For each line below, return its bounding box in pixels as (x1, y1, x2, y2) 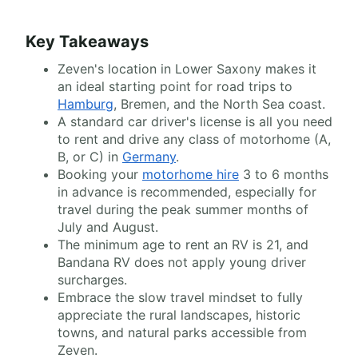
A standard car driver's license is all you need (58, 113, 332, 129)
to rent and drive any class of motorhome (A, (58, 131, 331, 147)
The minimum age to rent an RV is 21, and (58, 237, 308, 253)
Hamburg (58, 96, 113, 112)
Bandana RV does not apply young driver (58, 254, 306, 270)
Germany (122, 149, 176, 165)
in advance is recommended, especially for (58, 184, 316, 200)
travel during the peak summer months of (58, 201, 308, 217)
